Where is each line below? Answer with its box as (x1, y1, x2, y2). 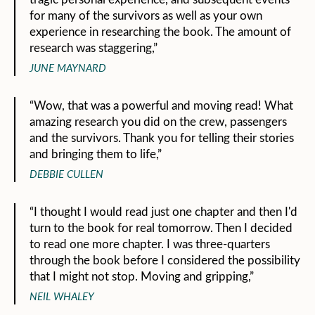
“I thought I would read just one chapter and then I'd (30, 203, 297, 220)
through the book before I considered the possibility (30, 252, 300, 269)
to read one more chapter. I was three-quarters (30, 236, 270, 252)
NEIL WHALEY (30, 289, 94, 304)
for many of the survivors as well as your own (30, 7, 262, 24)
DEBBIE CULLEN (30, 167, 103, 181)
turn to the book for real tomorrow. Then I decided (30, 219, 292, 236)
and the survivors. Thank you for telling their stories (30, 129, 294, 146)
